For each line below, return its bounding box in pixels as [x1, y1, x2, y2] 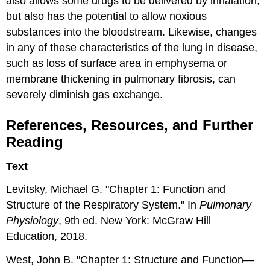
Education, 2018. [6, 230, 88, 243]
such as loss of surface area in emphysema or [6, 57, 228, 69]
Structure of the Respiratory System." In [6, 199, 200, 212]
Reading [6, 133, 64, 150]
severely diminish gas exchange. [6, 88, 163, 101]
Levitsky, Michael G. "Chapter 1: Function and [6, 183, 226, 196]
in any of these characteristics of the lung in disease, [6, 41, 258, 54]
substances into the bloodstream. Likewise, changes [6, 25, 257, 38]
